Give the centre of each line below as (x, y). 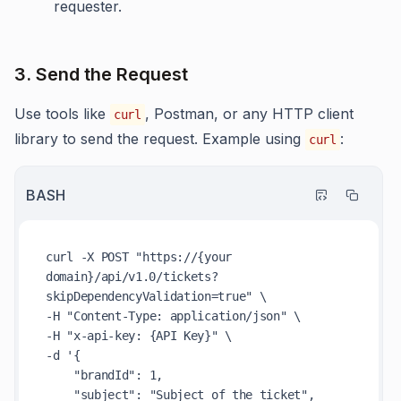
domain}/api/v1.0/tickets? (132, 277)
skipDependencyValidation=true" (149, 296)
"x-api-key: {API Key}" (142, 336)
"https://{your (183, 257)
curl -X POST (91, 257)
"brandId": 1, (60, 375)
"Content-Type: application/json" (177, 316)
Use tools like (62, 114)
